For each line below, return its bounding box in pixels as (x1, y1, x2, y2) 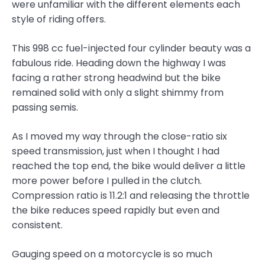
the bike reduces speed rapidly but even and (12, 203, 219, 218)
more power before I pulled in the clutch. (12, 174, 202, 188)
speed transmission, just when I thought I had (12, 144, 219, 159)
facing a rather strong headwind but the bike (12, 71, 221, 85)
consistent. (12, 218, 63, 232)
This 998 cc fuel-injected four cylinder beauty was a (12, 41, 251, 56)
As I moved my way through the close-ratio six (12, 130, 227, 144)
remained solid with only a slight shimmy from (12, 86, 224, 100)
